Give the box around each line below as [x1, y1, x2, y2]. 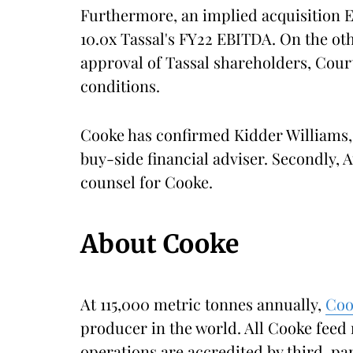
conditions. [80, 75, 160, 96]
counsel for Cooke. [80, 171, 213, 192]
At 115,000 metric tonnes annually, [80, 293, 325, 314]
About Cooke [80, 229, 239, 260]
